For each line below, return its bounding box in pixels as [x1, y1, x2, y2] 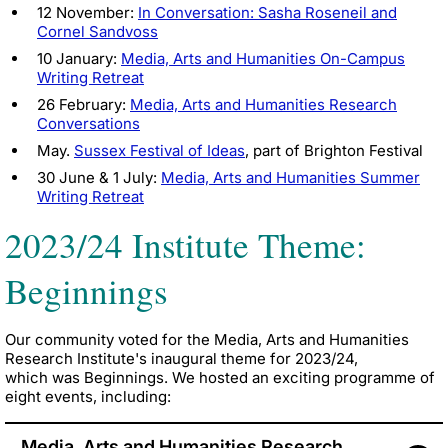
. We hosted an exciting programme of [164, 367, 435, 387]
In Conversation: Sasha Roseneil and [138, 2, 397, 22]
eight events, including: [5, 386, 171, 406]
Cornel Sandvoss [37, 21, 158, 41]
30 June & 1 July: [37, 167, 161, 187]
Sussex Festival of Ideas [74, 140, 245, 160]
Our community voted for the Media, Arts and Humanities [5, 329, 409, 349]
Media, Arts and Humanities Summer [161, 167, 420, 187]
